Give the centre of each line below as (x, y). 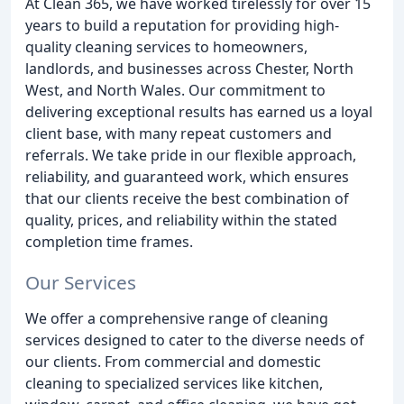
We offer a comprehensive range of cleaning (177, 318)
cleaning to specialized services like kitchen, (174, 383)
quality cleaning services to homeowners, (166, 47)
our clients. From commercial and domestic (173, 361)
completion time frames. (109, 242)
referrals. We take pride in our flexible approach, (191, 155)
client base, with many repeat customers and (179, 133)
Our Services (81, 282)
